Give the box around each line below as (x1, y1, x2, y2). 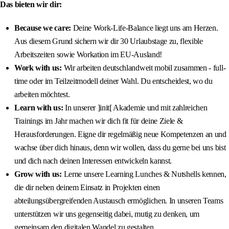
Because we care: (14, 24, 71, 33)
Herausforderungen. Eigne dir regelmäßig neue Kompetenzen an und (14, 130, 226, 139)
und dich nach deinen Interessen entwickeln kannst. (14, 156, 172, 166)
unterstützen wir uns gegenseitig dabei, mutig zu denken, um (14, 210, 200, 219)
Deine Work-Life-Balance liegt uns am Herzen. (71, 24, 218, 33)
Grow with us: (14, 170, 62, 179)
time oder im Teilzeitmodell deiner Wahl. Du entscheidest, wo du (14, 77, 213, 86)
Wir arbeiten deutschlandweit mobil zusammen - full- (61, 63, 226, 73)
